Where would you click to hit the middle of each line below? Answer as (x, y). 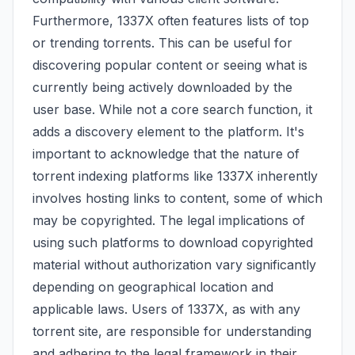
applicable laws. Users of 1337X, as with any (166, 309)
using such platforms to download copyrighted (173, 242)
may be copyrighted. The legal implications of (169, 220)
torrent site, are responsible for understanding (172, 331)
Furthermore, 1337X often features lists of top (171, 21)
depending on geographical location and (153, 287)
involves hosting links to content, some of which (177, 198)
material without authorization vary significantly (174, 265)
